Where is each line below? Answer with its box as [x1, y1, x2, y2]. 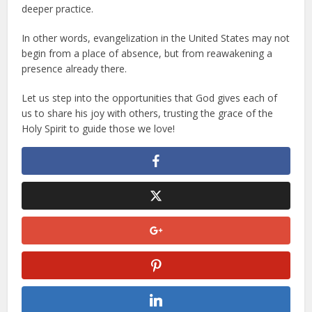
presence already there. [22, 61, 127, 75]
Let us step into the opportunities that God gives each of [22, 91, 278, 104]
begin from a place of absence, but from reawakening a [22, 46, 273, 60]
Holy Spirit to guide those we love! [22, 121, 175, 135]
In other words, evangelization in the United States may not [22, 31, 290, 45]
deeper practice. [22, 1, 94, 15]
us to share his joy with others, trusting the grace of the [22, 106, 274, 120]
